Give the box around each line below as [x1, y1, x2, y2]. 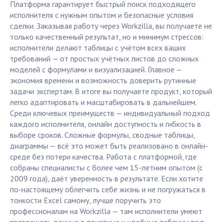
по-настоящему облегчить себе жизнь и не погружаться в [10, 184, 206, 195]
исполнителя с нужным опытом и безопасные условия [10, 10, 193, 20]
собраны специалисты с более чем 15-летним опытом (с [10, 163, 203, 173]
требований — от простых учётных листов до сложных [10, 54, 199, 64]
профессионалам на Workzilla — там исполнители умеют [10, 206, 202, 217]
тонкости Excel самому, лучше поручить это [10, 195, 161, 206]
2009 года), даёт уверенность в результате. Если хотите [10, 173, 203, 184]
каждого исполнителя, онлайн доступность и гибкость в [10, 119, 201, 129]
